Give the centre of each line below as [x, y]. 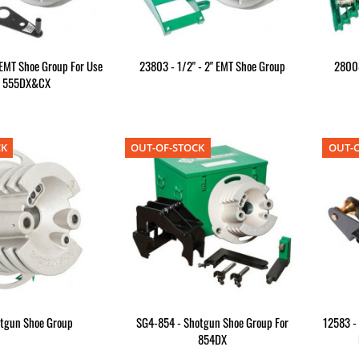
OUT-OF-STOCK [168, 148]
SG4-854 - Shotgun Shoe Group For [213, 322]
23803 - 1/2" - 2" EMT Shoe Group [213, 66]
